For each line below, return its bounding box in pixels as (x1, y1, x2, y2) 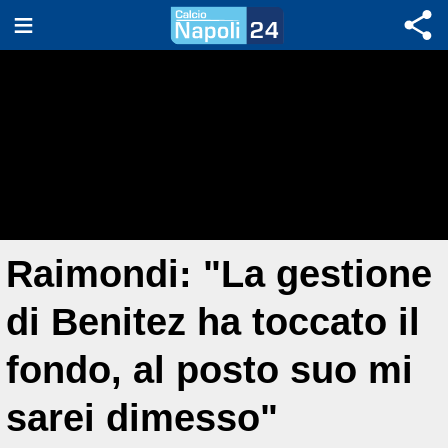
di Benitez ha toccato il (6, 300, 420, 343)
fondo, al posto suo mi (6, 348, 413, 391)
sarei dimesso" (6, 396, 278, 439)
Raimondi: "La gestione (6, 252, 432, 295)
